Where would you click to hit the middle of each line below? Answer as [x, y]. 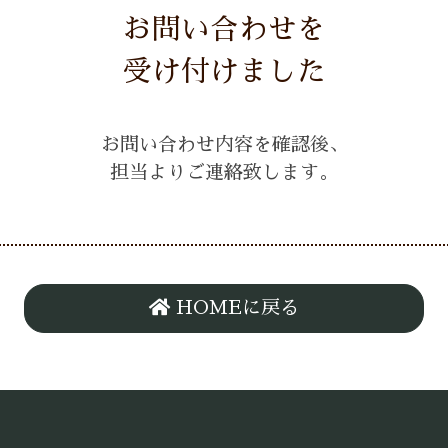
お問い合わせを [224, 29]
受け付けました [224, 71]
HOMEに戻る [234, 307]
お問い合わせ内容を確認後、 [224, 144]
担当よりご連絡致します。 [224, 172]
